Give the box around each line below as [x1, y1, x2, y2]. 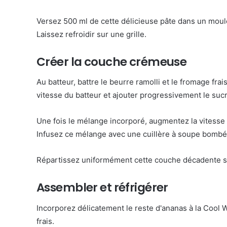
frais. [36, 216, 54, 226]
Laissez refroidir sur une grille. [36, 29, 146, 39]
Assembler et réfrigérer [36, 179, 168, 196]
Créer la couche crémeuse [36, 53, 187, 70]
